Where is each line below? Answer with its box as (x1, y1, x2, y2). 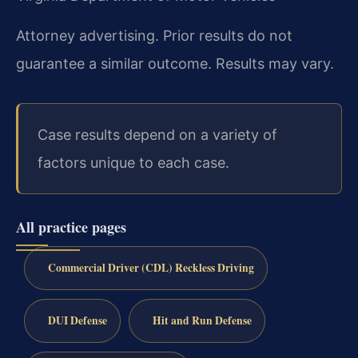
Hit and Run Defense (152, 312, 252, 328)
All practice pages (16, 217, 126, 238)
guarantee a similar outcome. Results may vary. (16, 54, 334, 72)
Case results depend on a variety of (38, 126, 277, 144)
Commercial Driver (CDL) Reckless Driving (47, 260, 254, 276)
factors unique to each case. (38, 154, 229, 172)
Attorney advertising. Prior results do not (16, 26, 292, 44)
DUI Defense (47, 312, 107, 328)
